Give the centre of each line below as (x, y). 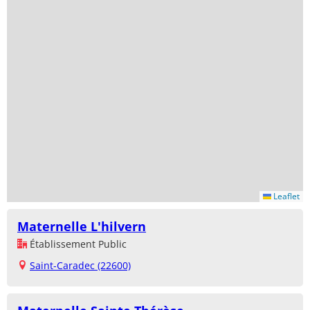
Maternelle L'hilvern (82, 226)
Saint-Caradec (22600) (80, 265)
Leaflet (285, 196)
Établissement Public (77, 244)
